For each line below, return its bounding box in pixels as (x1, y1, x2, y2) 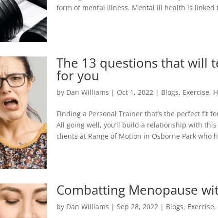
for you (56, 67, 100, 85)
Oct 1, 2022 (117, 88, 154, 97)
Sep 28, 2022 (117, 201, 159, 211)
